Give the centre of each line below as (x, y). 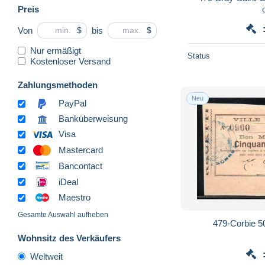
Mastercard (81, 150)
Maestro (75, 198)
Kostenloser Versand (70, 61)
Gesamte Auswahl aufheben (63, 215)
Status (199, 56)
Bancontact (80, 166)
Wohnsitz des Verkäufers (69, 238)
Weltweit (46, 257)
